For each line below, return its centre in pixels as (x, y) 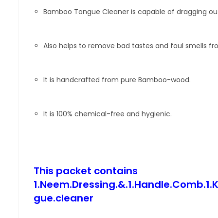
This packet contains (85, 171)
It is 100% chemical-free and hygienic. (107, 114)
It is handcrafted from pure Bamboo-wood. (117, 80)
